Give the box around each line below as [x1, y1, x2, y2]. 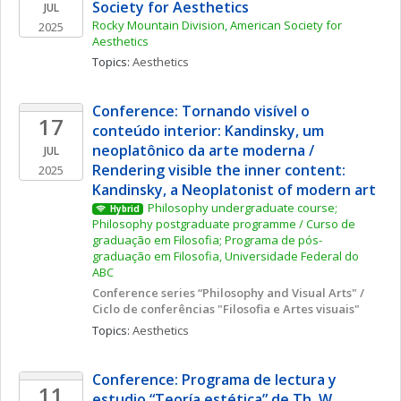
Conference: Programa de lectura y [92, 370, 337, 389]
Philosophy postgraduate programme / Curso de [92, 216, 355, 232]
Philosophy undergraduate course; [147, 200, 337, 216]
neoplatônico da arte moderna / [92, 141, 314, 160]
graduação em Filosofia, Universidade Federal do [92, 248, 359, 264]
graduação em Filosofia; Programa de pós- [92, 232, 322, 248]
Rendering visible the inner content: [92, 160, 346, 180]
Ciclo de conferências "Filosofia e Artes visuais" [92, 301, 360, 317]
